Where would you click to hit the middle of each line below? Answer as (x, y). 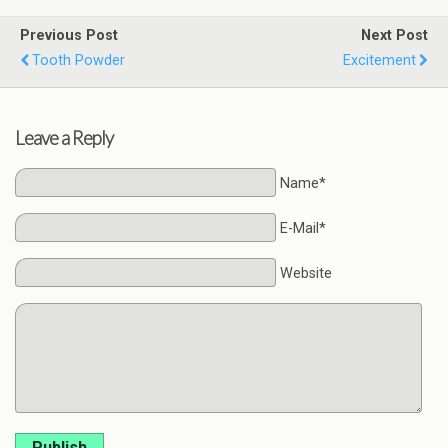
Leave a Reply (64, 138)
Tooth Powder (78, 61)
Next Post (394, 36)
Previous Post (69, 36)
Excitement (379, 61)
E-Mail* (302, 228)
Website (305, 273)
